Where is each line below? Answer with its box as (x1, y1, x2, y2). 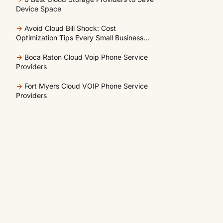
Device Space (16, 4, 61, 13)
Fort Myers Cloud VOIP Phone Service (24, 82, 148, 90)
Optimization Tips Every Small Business (16, 33, 143, 42)
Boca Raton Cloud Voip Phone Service (24, 53, 148, 61)
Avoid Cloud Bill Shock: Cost (24, 24, 116, 32)
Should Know (16, 43, 58, 51)
